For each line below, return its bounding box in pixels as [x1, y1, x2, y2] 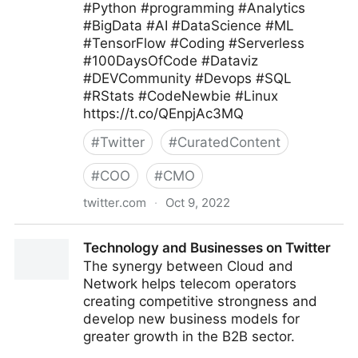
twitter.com [83, 195, 146, 210]
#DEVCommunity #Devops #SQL [83, 70, 292, 86]
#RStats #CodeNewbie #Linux [83, 88, 278, 104]
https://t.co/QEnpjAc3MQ [83, 105, 244, 121]
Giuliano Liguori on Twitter [14, 225, 183, 241]
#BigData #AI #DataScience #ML [83, 18, 294, 34]
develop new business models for [83, 311, 300, 327]
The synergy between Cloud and [83, 258, 293, 274]
